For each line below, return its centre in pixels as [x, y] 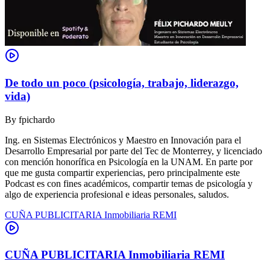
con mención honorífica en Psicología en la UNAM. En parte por [129, 162]
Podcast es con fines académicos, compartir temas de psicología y [129, 183]
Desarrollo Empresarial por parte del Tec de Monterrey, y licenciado [133, 151]
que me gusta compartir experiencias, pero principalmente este [122, 172]
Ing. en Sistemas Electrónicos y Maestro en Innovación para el [123, 140]
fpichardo [37, 119]
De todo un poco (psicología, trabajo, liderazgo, [122, 83]
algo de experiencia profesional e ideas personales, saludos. [117, 194]
